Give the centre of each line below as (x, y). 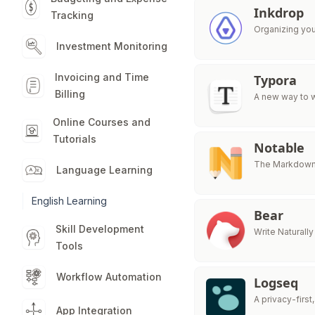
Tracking (72, 15)
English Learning (69, 201)
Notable (279, 148)
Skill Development (100, 229)
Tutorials (74, 139)
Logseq (276, 283)
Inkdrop (279, 13)
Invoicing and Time (102, 77)
